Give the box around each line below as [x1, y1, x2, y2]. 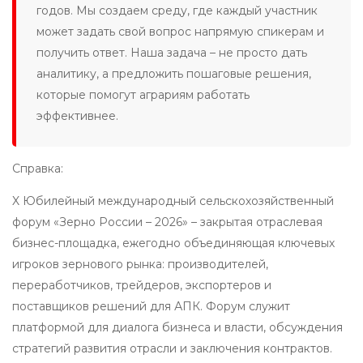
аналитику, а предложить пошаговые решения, [36, 66, 311, 82]
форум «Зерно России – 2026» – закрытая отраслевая [12, 215, 322, 230]
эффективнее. [36, 109, 118, 124]
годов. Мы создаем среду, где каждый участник [36, 3, 318, 19]
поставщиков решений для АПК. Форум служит [12, 299, 290, 314]
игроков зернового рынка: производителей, [12, 257, 268, 272]
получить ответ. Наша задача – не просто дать [36, 45, 307, 61]
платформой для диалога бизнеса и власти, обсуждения [12, 320, 343, 335]
